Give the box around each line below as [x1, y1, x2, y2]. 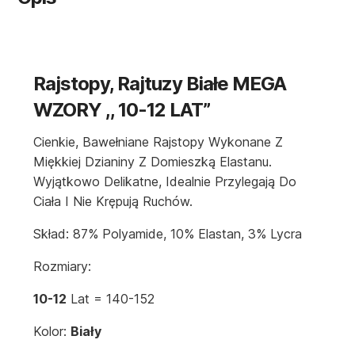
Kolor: [33, 323, 71, 340]
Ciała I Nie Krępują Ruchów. [33, 193, 193, 210]
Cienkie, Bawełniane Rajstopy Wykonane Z [33, 134, 284, 151]
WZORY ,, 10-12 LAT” [33, 98, 211, 122]
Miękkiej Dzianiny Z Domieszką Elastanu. [33, 154, 273, 170]
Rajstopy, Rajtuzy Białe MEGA [33, 72, 287, 96]
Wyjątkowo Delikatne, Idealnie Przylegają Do [33, 174, 297, 190]
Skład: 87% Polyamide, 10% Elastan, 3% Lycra [33, 226, 303, 242]
